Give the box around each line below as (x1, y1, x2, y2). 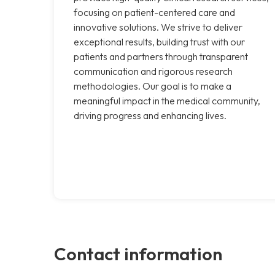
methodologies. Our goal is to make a (74, 79, 231, 92)
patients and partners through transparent (74, 50, 248, 63)
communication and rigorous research (74, 64, 233, 77)
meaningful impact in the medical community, (74, 94, 260, 107)
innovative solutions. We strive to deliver (74, 20, 242, 33)
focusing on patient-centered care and (74, 6, 235, 18)
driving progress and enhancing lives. (74, 109, 227, 122)
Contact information (54, 242, 222, 265)
